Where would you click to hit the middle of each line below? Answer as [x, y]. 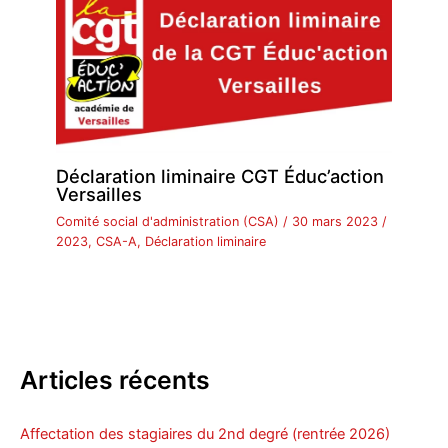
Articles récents [115, 379]
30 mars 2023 [337, 222]
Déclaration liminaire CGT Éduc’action [220, 176]
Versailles [99, 194]
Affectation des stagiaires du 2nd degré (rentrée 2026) [205, 433]
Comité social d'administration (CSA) [168, 222]
